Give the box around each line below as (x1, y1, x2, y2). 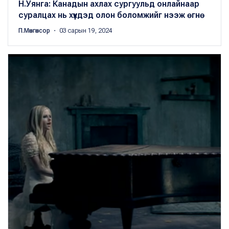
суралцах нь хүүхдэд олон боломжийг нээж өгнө (18, 10, 204, 20)
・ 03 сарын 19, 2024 (52, 27, 112, 34)
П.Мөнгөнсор (18, 27, 52, 34)
